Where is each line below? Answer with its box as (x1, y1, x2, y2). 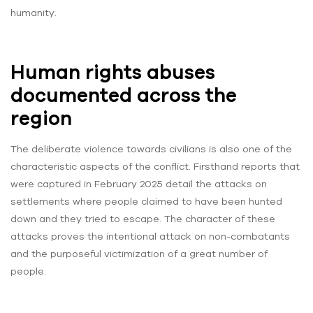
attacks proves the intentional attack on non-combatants (10, 231, 290, 242)
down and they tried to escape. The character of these (10, 213, 275, 225)
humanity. (10, 7, 57, 19)
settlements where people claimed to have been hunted (10, 196, 282, 208)
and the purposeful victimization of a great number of (10, 248, 268, 260)
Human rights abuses (10, 61, 215, 84)
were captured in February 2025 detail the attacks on (10, 178, 267, 190)
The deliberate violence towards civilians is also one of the (10, 143, 292, 155)
